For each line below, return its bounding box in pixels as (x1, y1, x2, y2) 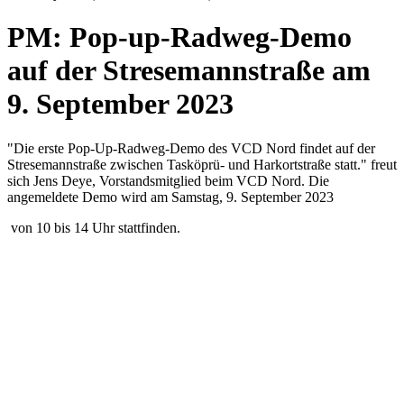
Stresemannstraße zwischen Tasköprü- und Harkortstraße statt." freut (7, 156, 397, 172)
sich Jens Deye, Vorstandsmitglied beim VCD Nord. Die (7, 172, 329, 188)
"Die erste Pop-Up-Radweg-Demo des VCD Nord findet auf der (7, 140, 375, 156)
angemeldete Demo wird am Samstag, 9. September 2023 (7, 188, 334, 205)
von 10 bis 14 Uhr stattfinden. (7, 219, 180, 235)
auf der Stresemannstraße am (7, 54, 371, 87)
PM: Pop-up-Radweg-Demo (7, 21, 352, 54)
